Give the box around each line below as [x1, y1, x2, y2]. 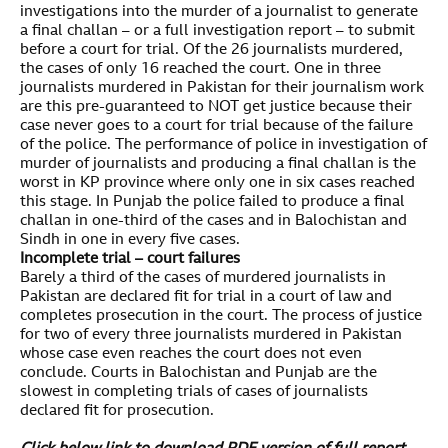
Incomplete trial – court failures [20, 252, 240, 268]
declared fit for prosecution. [20, 404, 214, 420]
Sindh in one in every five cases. [20, 233, 240, 249]
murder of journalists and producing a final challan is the [20, 157, 416, 173]
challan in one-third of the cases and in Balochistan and [20, 214, 407, 230]
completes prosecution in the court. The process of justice [20, 309, 422, 325]
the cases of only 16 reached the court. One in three [20, 62, 381, 78]
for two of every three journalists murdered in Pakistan [20, 328, 402, 344]
